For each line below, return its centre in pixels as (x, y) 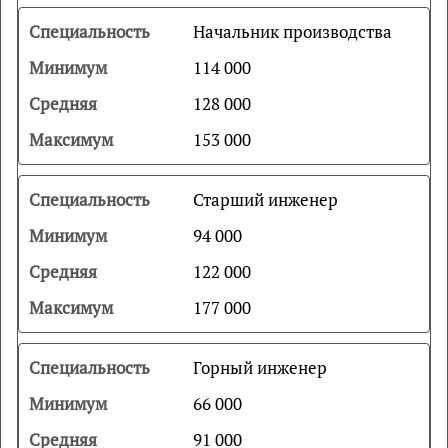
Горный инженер (259, 367)
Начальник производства (292, 31)
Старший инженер (265, 199)
